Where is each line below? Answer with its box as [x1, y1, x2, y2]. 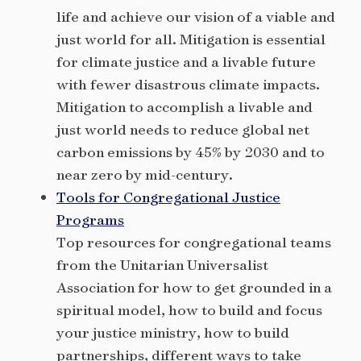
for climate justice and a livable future [56, 52, 316, 72]
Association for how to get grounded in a [56, 278, 332, 297]
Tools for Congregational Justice [56, 188, 280, 207]
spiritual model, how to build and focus [56, 301, 322, 320]
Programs [56, 210, 124, 230]
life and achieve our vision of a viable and [56, 7, 335, 27]
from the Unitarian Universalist [56, 255, 268, 275]
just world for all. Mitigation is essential [56, 30, 326, 49]
